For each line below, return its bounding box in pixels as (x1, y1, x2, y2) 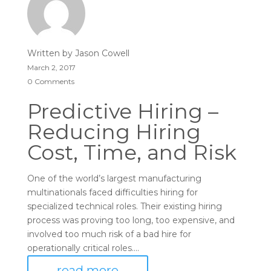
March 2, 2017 (27, 63, 76, 72)
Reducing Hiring (27, 119, 201, 145)
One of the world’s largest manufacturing (27, 173, 201, 184)
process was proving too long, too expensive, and (27, 215, 235, 226)
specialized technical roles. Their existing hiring (27, 201, 222, 212)
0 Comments (27, 77, 74, 86)
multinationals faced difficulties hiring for (27, 187, 198, 198)
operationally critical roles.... (27, 243, 139, 253)
